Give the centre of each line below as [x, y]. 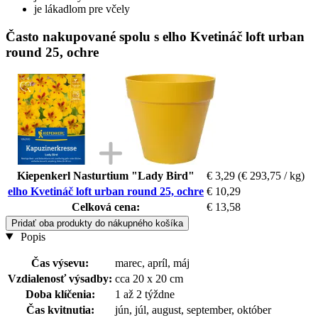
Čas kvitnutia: [60, 309]
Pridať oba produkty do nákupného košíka [97, 223]
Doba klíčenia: [60, 294]
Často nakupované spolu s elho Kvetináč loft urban [155, 36]
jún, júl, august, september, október [193, 309]
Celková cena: [106, 207]
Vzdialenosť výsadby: [60, 278]
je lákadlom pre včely [82, 9]
